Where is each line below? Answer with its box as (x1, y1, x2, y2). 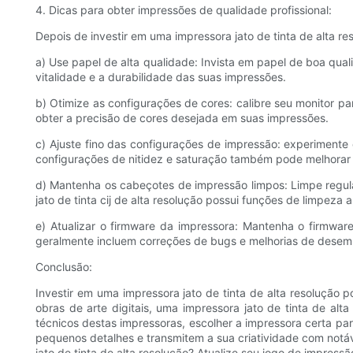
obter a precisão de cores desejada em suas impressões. (35, 111, 329, 125)
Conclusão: (35, 260, 92, 274)
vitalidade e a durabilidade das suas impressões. (35, 70, 286, 84)
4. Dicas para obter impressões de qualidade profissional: (35, 3, 332, 17)
